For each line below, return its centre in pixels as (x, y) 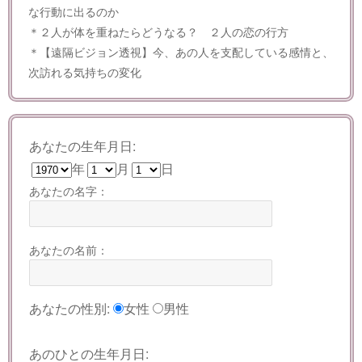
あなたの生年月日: (83, 146)
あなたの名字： (69, 191)
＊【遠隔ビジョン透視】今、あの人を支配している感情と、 (181, 52)
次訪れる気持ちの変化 (85, 72)
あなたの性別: (70, 309)
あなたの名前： (69, 249)
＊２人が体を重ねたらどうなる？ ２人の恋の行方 (158, 32)
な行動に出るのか (74, 11)
